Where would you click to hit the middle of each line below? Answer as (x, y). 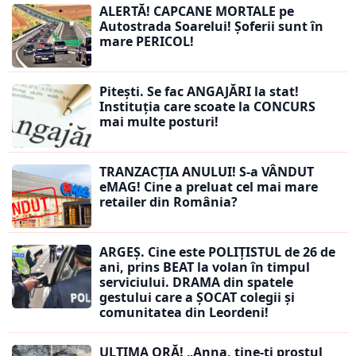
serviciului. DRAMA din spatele (196, 282)
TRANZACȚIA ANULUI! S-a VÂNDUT (207, 172)
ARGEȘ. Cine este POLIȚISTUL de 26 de (217, 252)
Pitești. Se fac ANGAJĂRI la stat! (199, 92)
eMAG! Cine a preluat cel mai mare (209, 187)
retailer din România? (168, 202)
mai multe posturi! (161, 122)
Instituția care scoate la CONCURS (207, 107)
